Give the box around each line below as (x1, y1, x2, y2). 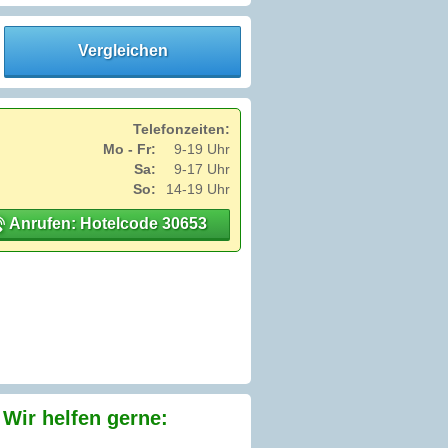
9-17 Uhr (174, 161, 230, 178)
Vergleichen (77, 42, 168, 60)
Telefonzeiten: (133, 121, 230, 138)
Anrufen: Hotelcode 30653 (5, 215, 207, 233)
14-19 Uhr (166, 181, 230, 198)
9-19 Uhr (174, 141, 230, 158)
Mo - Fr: (103, 141, 156, 158)
